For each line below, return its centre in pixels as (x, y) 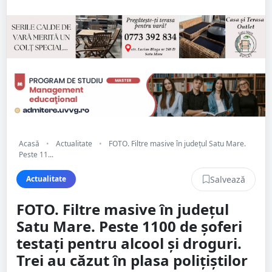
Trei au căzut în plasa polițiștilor (132, 260)
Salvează (228, 179)
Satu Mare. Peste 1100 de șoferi (129, 226)
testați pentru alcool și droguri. (129, 243)
